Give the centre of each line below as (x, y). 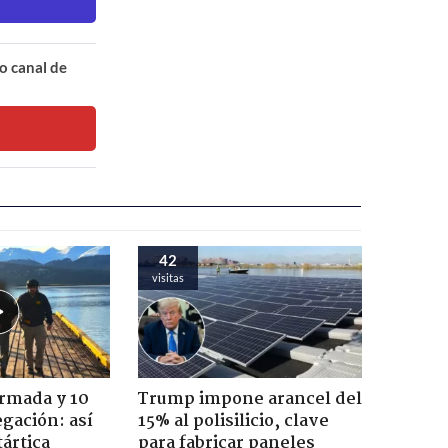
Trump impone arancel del (249, 399)
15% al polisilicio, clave (233, 421)
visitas (167, 277)
